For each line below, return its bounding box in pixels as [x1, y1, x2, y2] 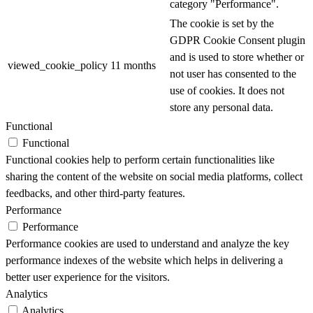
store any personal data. [170, 101, 273, 114]
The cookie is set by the [170, 17, 274, 30]
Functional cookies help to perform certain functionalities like [6, 154, 275, 166]
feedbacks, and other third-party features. [6, 187, 185, 200]
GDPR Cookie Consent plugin [170, 34, 305, 47]
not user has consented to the [170, 68, 296, 80]
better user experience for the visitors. [6, 271, 170, 284]
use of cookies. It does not [170, 85, 284, 97]
